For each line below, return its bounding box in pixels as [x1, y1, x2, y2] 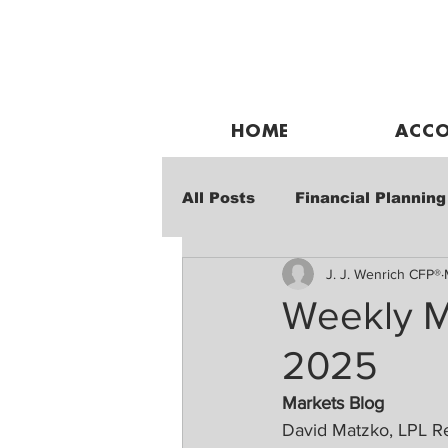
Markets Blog [282, 393, 384, 413]
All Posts [182, 188, 255, 206]
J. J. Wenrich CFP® [326, 265, 441, 282]
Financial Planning [295, 188, 446, 206]
